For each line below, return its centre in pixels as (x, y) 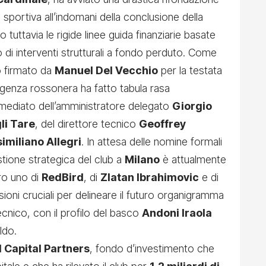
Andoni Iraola (177, 213)
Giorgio (192, 106)
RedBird (63, 178)
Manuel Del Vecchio (106, 71)
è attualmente (193, 160)
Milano (142, 160)
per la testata (190, 71)
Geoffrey (162, 124)
